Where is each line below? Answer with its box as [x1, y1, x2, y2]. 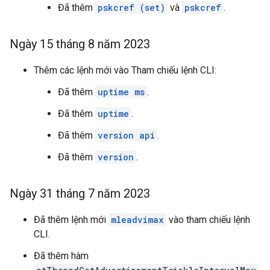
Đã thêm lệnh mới [34, 214, 108, 225]
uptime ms [98, 86, 145, 98]
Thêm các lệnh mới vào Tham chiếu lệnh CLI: [34, 64, 216, 76]
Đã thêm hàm [34, 250, 89, 262]
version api [98, 130, 155, 141]
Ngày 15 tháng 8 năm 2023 [10, 37, 150, 51]
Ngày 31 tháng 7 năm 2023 [10, 186, 150, 201]
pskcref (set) [98, 2, 165, 13]
